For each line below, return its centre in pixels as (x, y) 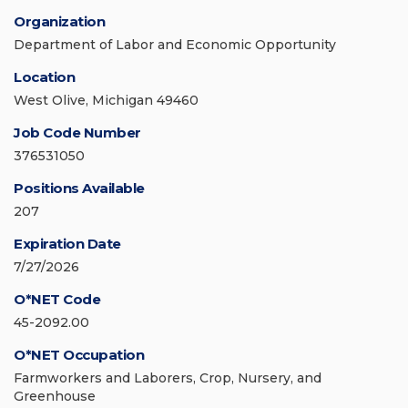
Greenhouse (55, 397)
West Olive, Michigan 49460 (106, 101)
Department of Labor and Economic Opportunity (175, 45)
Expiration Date (67, 244)
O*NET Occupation (79, 355)
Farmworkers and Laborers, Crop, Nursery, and (168, 378)
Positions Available (79, 189)
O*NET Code (57, 300)
